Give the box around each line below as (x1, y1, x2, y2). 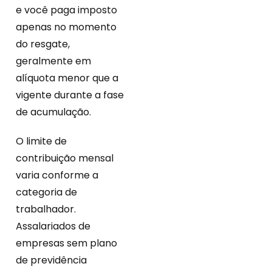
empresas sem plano (16, 236, 117, 251)
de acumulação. (16, 105, 91, 120)
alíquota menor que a (16, 71, 118, 86)
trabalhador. (16, 202, 76, 217)
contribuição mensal (16, 151, 114, 166)
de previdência (16, 253, 87, 268)
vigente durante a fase (16, 88, 124, 103)
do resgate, (16, 37, 70, 52)
